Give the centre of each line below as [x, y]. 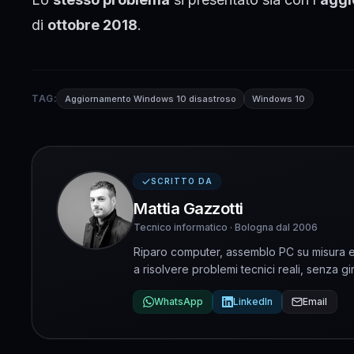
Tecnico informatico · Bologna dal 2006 [226, 227]
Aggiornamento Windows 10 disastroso [151, 98]
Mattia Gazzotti [188, 208]
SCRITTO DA [182, 181]
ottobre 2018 [92, 24]
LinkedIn [253, 301]
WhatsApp [179, 301]
